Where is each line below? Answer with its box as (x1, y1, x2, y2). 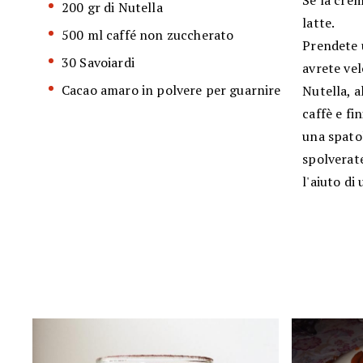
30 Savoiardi (62, 53, 135, 72)
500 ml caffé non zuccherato (62, 26, 234, 45)
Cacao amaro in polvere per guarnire (62, 81, 281, 100)
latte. (302, 14, 335, 32)
